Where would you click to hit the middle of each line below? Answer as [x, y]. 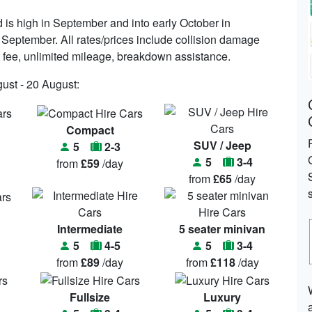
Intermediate [90, 229]
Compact [90, 130]
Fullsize [90, 297]
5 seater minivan [222, 229]
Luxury [222, 297]
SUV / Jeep [222, 146]
